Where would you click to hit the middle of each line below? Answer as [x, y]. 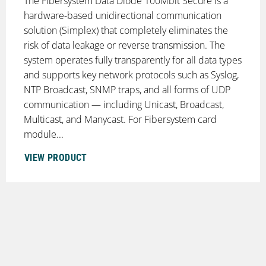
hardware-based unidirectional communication [122, 15]
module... [43, 134]
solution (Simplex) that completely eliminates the [126, 30]
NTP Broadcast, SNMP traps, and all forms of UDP [127, 89]
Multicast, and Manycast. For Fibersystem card [120, 119]
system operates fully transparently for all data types [132, 60]
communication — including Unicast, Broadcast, [123, 104]
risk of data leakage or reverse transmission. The [124, 45]
